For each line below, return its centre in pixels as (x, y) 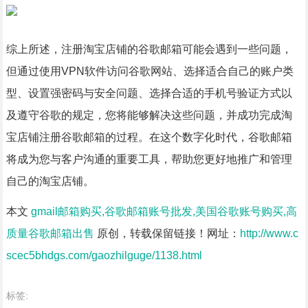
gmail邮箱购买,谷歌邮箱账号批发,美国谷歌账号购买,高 (164, 211)
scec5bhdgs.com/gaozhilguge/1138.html (104, 255)
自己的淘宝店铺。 (50, 181)
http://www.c (269, 233)
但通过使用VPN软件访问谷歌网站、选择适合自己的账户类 (150, 71)
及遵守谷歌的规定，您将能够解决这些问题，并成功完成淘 (149, 115)
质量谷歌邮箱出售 (50, 233)
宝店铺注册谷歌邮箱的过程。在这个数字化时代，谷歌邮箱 (149, 137)
